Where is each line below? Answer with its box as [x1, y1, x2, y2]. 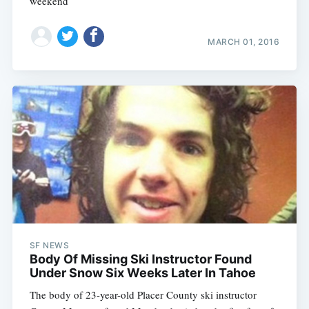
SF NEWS [29, 240, 70, 251]
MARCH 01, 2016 [208, 36, 280, 47]
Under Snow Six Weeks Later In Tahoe [29, 266, 256, 281]
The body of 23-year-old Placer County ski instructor [29, 288, 257, 302]
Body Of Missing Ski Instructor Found [29, 252, 252, 267]
